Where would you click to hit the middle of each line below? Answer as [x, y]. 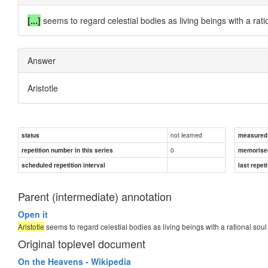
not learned [186, 135]
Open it [33, 214]
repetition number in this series [67, 150]
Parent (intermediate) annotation [95, 196]
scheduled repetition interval [63, 165]
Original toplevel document [82, 243]
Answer [42, 60]
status [31, 135]
